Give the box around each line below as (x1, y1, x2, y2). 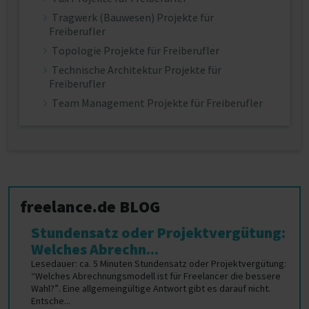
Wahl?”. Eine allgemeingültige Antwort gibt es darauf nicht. (31, 282, 270, 295)
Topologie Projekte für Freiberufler (52, 43, 219, 57)
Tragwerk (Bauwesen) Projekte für (52, 10, 214, 24)
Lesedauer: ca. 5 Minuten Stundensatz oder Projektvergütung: (31, 257, 286, 270)
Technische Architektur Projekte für (52, 63, 221, 77)
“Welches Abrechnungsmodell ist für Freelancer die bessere (31, 270, 281, 282)
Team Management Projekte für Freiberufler (52, 96, 263, 110)
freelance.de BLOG (20, 196, 160, 217)
